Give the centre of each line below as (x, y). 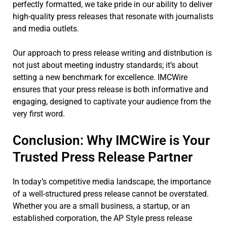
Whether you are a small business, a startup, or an (101, 206)
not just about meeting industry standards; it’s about (105, 65)
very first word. (39, 113)
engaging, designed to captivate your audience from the (112, 101)
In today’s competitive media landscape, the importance (112, 181)
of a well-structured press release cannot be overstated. (111, 194)
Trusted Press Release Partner (103, 157)
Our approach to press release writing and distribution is (112, 53)
